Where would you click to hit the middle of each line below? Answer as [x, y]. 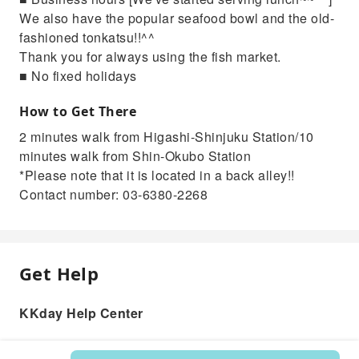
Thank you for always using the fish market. [150, 56]
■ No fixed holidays [78, 75]
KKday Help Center [81, 313]
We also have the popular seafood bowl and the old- [177, 18]
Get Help [59, 273]
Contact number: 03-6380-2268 [113, 194]
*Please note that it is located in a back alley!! [157, 175]
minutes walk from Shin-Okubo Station [135, 155]
